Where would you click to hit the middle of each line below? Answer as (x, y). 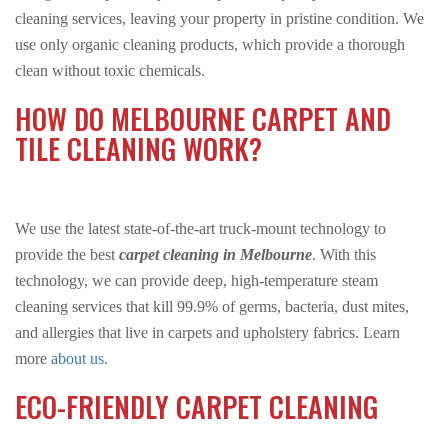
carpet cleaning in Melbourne (215, 254)
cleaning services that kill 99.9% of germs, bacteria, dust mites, (212, 306)
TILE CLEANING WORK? (138, 148)
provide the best (67, 254)
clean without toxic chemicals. (110, 70)
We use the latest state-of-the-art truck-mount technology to (200, 228)
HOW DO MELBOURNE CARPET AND (203, 118)
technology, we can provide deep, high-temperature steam (196, 280)
